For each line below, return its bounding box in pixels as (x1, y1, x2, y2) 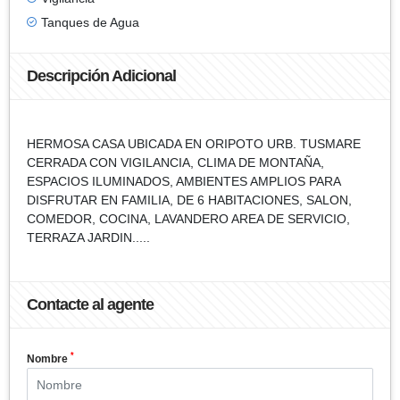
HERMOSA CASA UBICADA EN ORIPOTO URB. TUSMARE (27, 136, 361, 151)
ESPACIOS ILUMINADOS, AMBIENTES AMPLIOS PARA (27, 173, 340, 188)
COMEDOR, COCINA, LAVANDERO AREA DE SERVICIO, (27, 211, 350, 226)
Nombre (27, 352, 71, 365)
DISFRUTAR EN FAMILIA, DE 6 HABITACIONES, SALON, (27, 192, 352, 207)
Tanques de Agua (41, 14, 139, 29)
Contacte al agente (27, 295, 154, 313)
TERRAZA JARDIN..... (27, 229, 150, 245)
